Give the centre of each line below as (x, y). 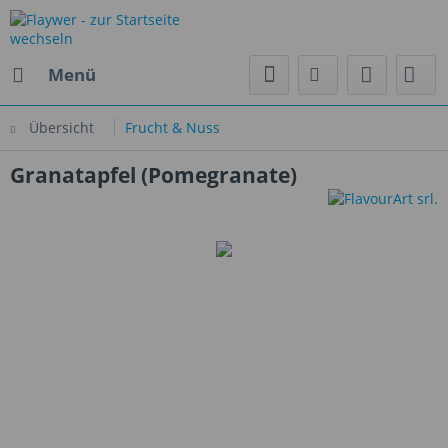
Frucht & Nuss (172, 127)
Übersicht (61, 127)
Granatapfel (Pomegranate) (153, 175)
